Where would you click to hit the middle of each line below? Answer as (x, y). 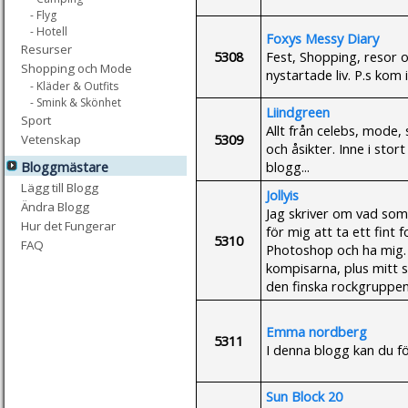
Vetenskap (51, 139)
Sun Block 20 (304, 396)
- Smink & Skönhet (76, 102)
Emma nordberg (316, 331)
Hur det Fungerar (68, 226)
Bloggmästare (65, 167)
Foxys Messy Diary (322, 38)
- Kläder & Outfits (74, 86)
